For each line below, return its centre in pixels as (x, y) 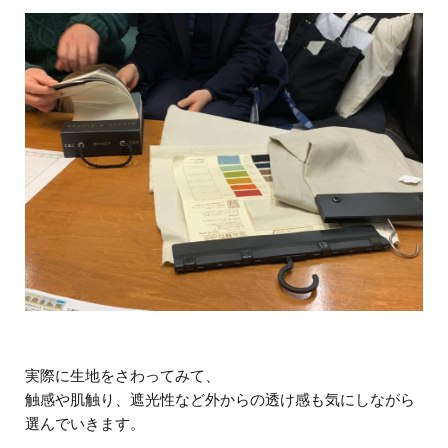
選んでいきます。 (85, 423)
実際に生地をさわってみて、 (122, 375)
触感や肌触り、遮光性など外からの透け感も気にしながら (220, 399)
